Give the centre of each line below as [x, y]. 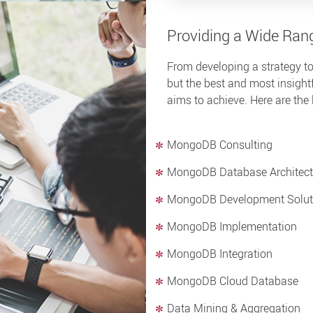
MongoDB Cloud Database [233, 281]
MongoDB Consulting [220, 144]
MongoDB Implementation [232, 226]
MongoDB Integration [220, 253]
